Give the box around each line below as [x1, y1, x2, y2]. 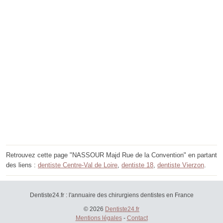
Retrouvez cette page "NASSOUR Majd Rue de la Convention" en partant [6, 151, 217, 159]
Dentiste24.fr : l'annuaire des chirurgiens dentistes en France [29, 192, 194, 199]
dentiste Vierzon [157, 161, 204, 169]
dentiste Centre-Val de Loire [38, 161, 117, 169]
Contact [126, 215, 148, 222]
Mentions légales [75, 215, 122, 222]
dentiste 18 [121, 161, 153, 169]
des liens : [6, 161, 38, 169]
